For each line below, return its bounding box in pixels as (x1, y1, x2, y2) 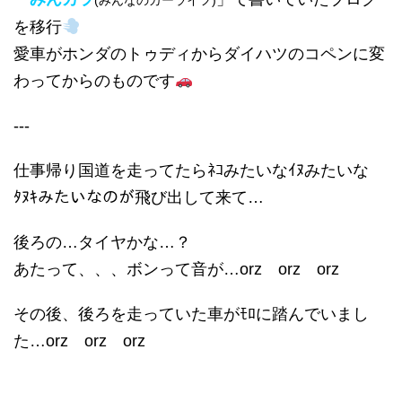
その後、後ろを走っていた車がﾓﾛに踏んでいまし (13, 305, 369, 323)
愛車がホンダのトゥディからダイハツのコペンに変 (13, 45, 385, 63)
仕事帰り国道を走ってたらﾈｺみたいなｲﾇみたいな (13, 162, 369, 179)
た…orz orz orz (13, 332, 145, 350)
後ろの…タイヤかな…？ (13, 233, 191, 251)
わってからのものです (13, 72, 175, 90)
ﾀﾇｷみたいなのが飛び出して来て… (13, 188, 264, 206)
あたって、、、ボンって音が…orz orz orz (13, 260, 339, 278)
